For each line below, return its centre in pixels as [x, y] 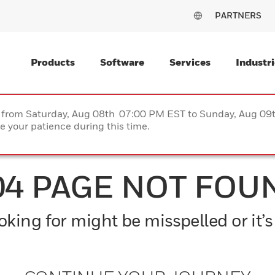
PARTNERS [238, 15]
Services [190, 62]
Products [53, 62]
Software [122, 62]
